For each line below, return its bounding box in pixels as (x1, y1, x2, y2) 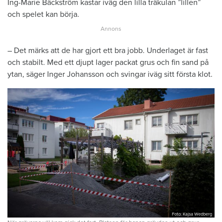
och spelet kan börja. (7, 9, 79, 19)
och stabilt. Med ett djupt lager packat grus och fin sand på (7, 57, 209, 67)
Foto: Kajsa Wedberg (172, 212, 212, 218)
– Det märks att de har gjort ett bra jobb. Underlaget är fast (7, 45, 208, 55)
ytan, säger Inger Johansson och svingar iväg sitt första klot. (7, 69, 213, 79)
